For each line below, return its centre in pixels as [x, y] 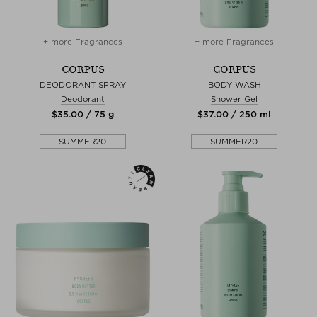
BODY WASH [234, 85]
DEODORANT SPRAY [83, 85]
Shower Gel [234, 99]
